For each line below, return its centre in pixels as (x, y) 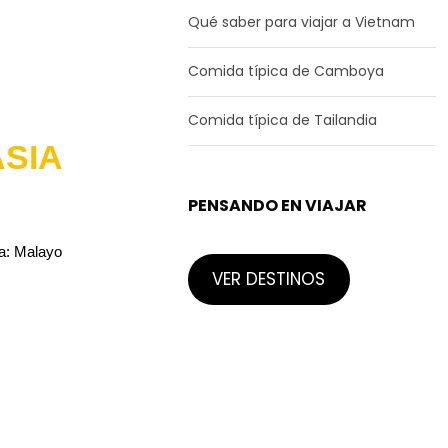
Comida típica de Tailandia (282, 120)
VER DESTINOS (269, 279)
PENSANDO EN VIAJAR (277, 206)
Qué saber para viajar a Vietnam (301, 22)
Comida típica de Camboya (286, 71)
